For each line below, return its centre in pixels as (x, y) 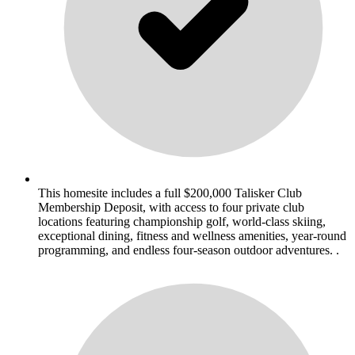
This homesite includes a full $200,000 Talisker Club (170, 193)
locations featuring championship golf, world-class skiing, (182, 222)
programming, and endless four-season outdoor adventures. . (189, 250)
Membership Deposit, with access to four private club (171, 208)
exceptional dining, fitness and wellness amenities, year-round (192, 236)
